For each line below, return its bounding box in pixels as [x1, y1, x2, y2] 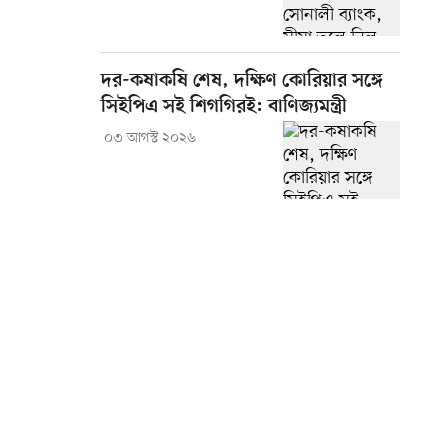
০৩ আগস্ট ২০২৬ [103, 129, 196, 149]
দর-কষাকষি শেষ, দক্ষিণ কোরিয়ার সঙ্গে [101, 70, 383, 94]
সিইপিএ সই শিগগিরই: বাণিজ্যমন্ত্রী [101, 96, 347, 120]
